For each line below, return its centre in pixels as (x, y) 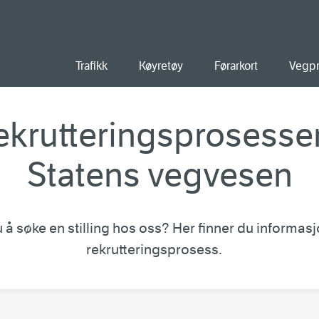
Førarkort (236, 66)
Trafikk (91, 66)
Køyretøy (161, 66)
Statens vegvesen (159, 175)
